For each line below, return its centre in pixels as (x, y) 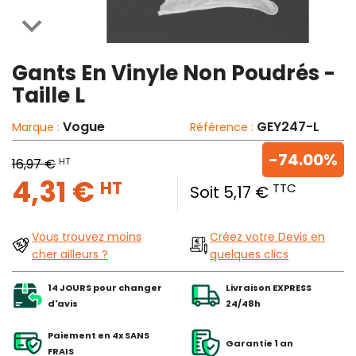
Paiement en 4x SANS (99, 336)
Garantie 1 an (259, 344)
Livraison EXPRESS (269, 288)
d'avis (63, 304)
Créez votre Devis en (267, 237)
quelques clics (249, 255)
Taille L (48, 96)
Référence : (223, 128)
